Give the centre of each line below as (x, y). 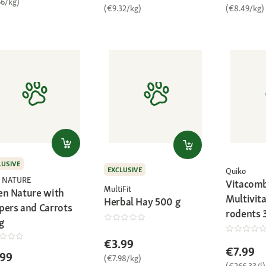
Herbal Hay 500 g (142, 201)
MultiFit (118, 189)
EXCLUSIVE (125, 170)
